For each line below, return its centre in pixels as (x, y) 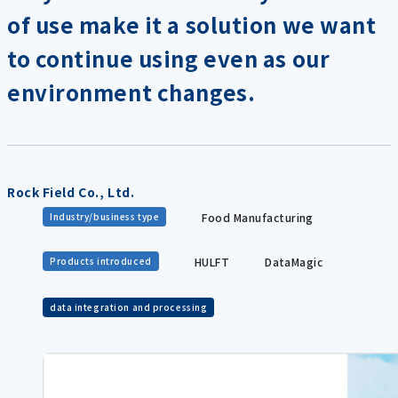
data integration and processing (129, 307)
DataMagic (294, 261)
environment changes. (131, 92)
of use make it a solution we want (192, 24)
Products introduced (101, 261)
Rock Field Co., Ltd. (71, 192)
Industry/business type (105, 216)
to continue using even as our (169, 58)
